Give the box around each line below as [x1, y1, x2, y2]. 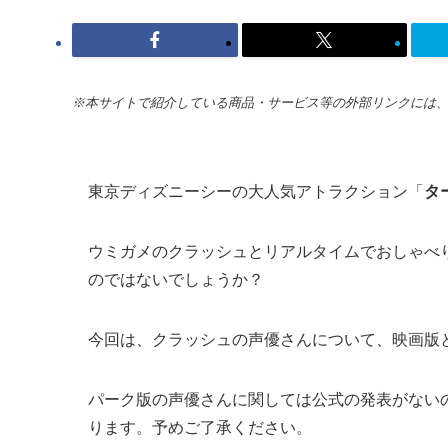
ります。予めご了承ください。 [88, 418, 312, 436]
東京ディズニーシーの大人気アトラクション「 [88, 182, 424, 200]
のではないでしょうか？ [88, 270, 264, 288]
